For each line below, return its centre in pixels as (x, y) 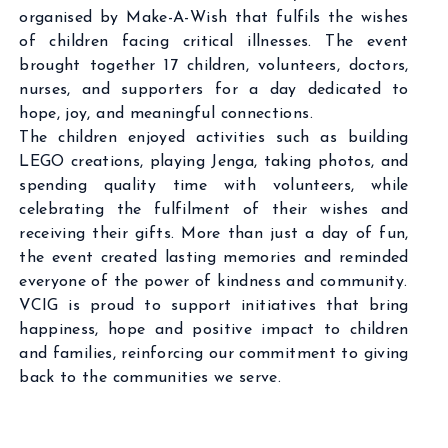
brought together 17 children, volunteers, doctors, (214, 66)
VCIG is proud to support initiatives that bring (214, 306)
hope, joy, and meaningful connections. (166, 114)
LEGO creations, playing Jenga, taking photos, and (214, 162)
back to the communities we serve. (150, 378)
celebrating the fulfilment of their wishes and (214, 210)
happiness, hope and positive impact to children (214, 330)
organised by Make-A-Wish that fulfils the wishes (214, 18)
